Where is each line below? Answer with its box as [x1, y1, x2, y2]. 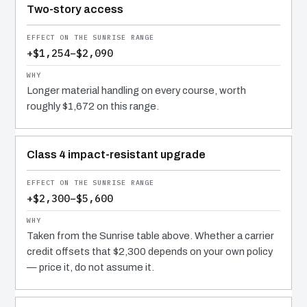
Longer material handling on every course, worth [27, 85, 246, 97]
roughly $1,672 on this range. [27, 101, 159, 112]
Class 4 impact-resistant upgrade [27, 149, 206, 161]
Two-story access [27, 3, 123, 16]
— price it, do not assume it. [27, 262, 154, 273]
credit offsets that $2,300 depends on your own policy [27, 246, 273, 258]
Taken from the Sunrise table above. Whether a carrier [27, 230, 274, 242]
